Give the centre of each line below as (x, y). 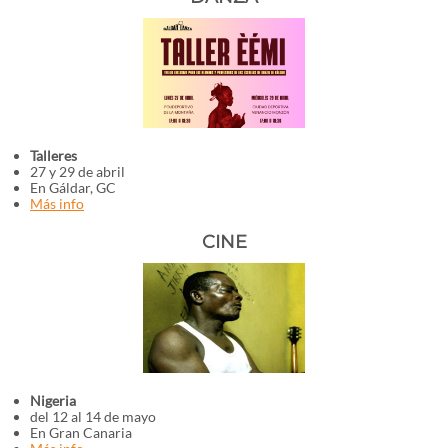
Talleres (55, 155)
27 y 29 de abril (77, 171)
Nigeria (53, 400)
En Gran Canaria (81, 432)
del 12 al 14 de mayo (93, 416)
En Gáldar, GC (73, 187)
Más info (57, 203)
